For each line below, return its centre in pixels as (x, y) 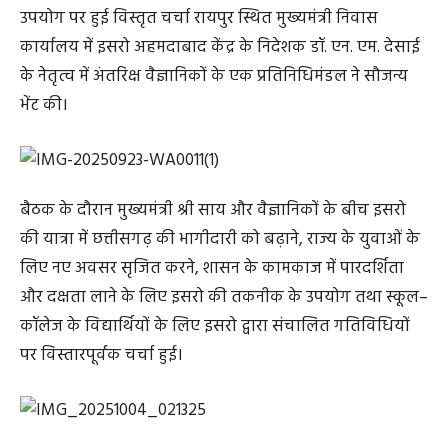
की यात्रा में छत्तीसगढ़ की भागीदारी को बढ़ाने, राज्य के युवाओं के (220, 239)
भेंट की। (44, 105)
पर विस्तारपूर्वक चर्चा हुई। (101, 355)
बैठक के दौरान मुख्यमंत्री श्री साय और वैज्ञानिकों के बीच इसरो (213, 210)
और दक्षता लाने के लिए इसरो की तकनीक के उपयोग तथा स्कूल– (224, 297)
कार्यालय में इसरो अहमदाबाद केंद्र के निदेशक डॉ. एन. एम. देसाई (220, 47)
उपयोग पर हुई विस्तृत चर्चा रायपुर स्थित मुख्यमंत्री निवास (199, 18)
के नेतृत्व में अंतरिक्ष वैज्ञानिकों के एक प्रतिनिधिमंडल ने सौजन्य (214, 76)
